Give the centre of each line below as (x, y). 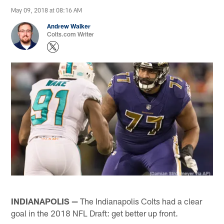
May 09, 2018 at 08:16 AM (47, 10)
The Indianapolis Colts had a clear (140, 201)
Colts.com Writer (70, 34)
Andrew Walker (69, 26)
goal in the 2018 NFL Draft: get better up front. (95, 213)
